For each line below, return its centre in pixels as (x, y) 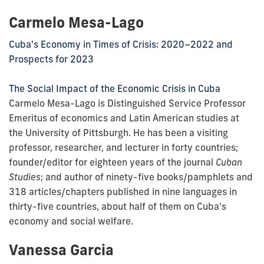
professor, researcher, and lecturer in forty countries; (123, 147)
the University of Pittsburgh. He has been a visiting (118, 132)
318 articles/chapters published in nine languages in (123, 191)
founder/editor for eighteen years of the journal (111, 162)
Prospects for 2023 (51, 59)
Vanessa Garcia (61, 250)
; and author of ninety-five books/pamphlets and (147, 176)
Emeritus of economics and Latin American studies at (124, 118)
